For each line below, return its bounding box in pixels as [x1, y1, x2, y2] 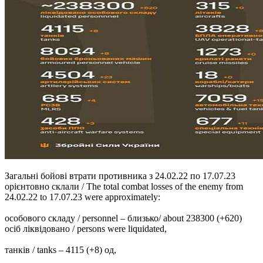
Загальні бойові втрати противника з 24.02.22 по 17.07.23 [5, 170, 235, 181]
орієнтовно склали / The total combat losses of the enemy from [5, 181, 243, 191]
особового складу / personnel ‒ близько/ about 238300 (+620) [5, 213, 242, 223]
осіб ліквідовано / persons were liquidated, [5, 223, 167, 234]
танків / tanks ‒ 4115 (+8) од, [5, 244, 116, 255]
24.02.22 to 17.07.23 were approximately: [5, 191, 160, 202]
